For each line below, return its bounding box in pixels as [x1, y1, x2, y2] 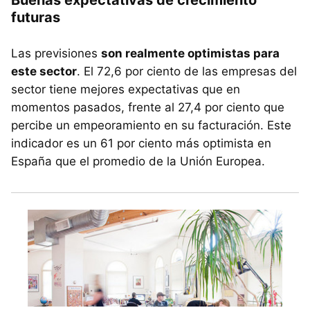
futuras [11, 8, 60, 26]
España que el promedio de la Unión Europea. [11, 154, 265, 168]
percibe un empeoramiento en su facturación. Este [11, 118, 291, 132]
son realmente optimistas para [101, 46, 280, 60]
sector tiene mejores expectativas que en [11, 82, 240, 96]
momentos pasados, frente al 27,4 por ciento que [11, 100, 284, 114]
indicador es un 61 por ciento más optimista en [11, 136, 271, 150]
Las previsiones [11, 46, 101, 60]
